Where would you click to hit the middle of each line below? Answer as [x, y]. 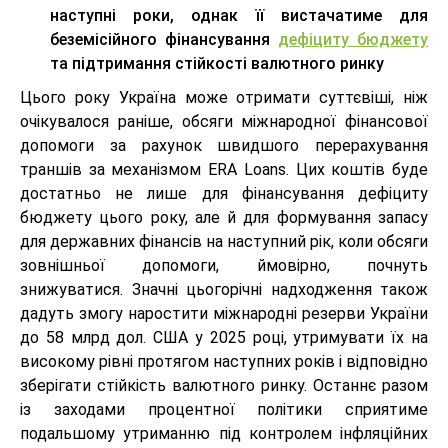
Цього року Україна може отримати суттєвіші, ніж [224, 98]
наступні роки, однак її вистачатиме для [239, 16]
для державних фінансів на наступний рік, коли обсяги [224, 242]
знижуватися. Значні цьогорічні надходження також [224, 290]
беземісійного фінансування [164, 40]
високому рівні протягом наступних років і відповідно [224, 362]
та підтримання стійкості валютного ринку [217, 64]
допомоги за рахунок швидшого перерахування [224, 146]
